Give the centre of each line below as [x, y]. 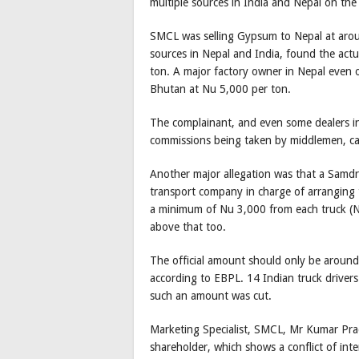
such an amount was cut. [211, 296]
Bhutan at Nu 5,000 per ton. [220, 89]
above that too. [190, 227]
